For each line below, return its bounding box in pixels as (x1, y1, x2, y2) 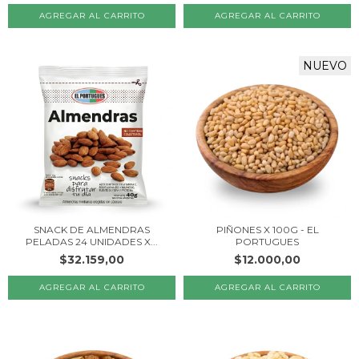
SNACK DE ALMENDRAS (34, 224, 150, 236)
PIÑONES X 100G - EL (216, 224, 319, 236)
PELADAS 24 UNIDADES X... (26, 236, 158, 248)
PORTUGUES (236, 236, 299, 248)
